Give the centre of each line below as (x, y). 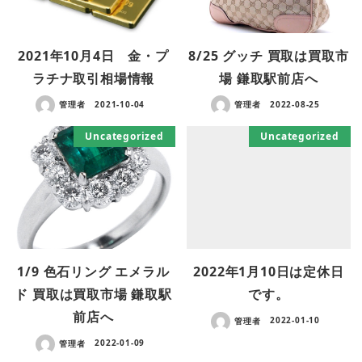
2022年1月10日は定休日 (269, 272)
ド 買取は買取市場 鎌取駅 (93, 295)
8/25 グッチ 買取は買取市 (269, 56)
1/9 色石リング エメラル (93, 272)
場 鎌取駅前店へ (269, 78)
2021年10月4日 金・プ (93, 56)
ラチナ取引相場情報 (93, 78)
